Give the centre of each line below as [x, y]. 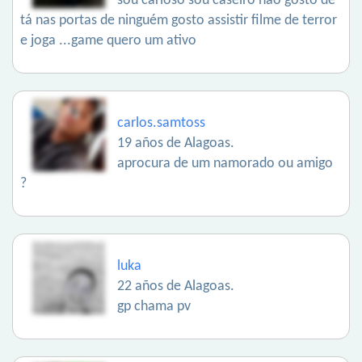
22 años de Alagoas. [176, 286]
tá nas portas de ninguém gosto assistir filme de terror [179, 21]
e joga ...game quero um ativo [108, 41]
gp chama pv [154, 307]
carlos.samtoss [161, 123]
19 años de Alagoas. [176, 143]
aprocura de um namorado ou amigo [225, 164]
